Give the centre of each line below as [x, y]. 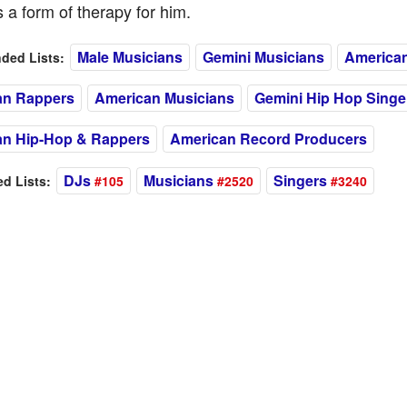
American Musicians [164, 98]
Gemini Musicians [263, 57]
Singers [300, 180]
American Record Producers [268, 139]
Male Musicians [129, 57]
